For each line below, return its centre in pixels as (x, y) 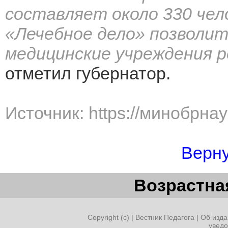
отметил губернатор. (88, 73)
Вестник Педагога (166, 217)
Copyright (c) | (111, 217)
